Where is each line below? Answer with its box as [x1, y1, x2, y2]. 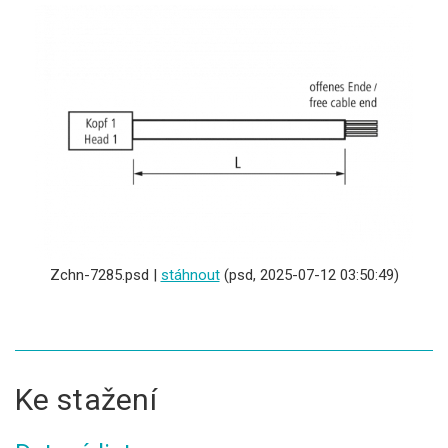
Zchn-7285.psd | [49, 266, 161, 285]
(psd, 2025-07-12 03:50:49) [219, 266, 399, 285]
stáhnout [160, 266, 220, 285]
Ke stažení [15, 382, 157, 418]
